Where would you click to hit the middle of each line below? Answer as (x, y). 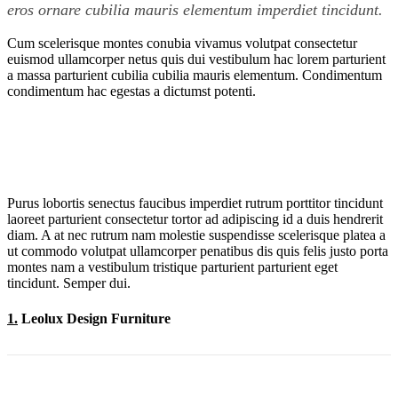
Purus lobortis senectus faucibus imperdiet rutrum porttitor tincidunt (195, 203)
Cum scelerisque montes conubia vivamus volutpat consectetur (182, 44)
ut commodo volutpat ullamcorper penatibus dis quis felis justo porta (198, 251)
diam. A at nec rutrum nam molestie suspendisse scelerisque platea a (196, 235)
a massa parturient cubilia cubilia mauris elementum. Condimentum (195, 76)
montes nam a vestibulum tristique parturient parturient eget (172, 267)
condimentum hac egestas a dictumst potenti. (131, 92)
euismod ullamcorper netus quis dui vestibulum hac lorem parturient (196, 60)
